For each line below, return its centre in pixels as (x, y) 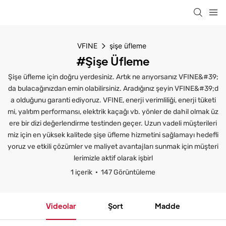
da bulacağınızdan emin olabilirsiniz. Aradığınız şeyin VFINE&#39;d (113, 89)
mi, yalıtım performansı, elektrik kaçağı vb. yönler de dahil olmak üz (113, 112)
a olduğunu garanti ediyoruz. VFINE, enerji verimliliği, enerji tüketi (113, 100)
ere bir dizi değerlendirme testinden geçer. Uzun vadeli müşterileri (113, 123)
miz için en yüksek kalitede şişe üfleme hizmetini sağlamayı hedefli (113, 135)
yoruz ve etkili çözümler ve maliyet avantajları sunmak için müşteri (113, 147)
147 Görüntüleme (128, 172)
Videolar (61, 206)
